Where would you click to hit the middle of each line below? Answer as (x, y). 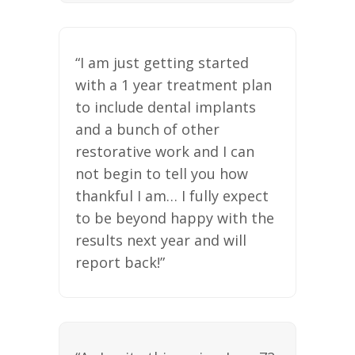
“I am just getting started (162, 62)
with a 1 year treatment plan (174, 84)
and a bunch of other (147, 129)
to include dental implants (166, 107)
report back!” (120, 262)
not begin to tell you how (162, 173)
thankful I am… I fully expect (172, 195)
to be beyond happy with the (175, 218)
